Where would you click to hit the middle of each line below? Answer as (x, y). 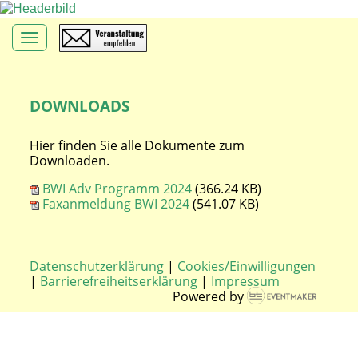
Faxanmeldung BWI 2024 (116, 204)
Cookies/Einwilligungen (247, 267)
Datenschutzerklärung (97, 267)
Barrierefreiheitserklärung (119, 282)
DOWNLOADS (80, 106)
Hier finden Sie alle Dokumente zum (137, 146)
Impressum (245, 282)
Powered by (209, 297)
